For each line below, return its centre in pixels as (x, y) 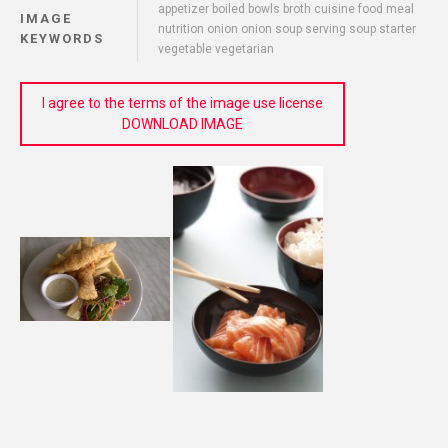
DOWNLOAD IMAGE (182, 124)
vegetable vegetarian (216, 49)
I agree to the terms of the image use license (182, 103)
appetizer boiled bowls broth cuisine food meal (286, 9)
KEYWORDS (62, 39)
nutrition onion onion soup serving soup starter (287, 29)
